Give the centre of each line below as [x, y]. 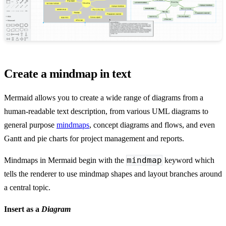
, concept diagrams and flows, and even [152, 125]
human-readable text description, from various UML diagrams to [106, 111]
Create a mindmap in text [68, 73]
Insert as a [23, 209]
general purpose [30, 125]
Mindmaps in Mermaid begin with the [65, 160]
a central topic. [27, 187]
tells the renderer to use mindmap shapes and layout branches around [113, 174]
